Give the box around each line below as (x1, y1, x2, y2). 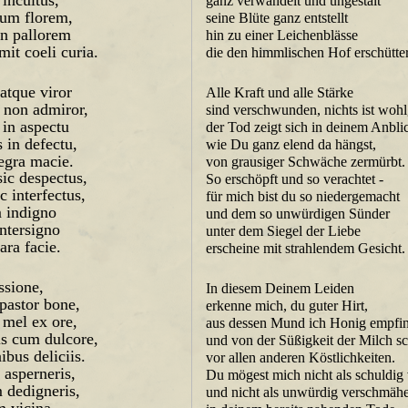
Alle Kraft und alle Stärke (206, 84, 354, 101)
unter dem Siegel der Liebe (206, 222, 362, 240)
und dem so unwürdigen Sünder (206, 205, 391, 222)
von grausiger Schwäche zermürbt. (206, 153, 406, 170)
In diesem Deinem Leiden (206, 280, 355, 297)
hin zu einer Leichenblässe (206, 26, 359, 44)
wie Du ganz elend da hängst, (206, 136, 377, 153)
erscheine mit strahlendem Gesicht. (206, 240, 406, 257)
